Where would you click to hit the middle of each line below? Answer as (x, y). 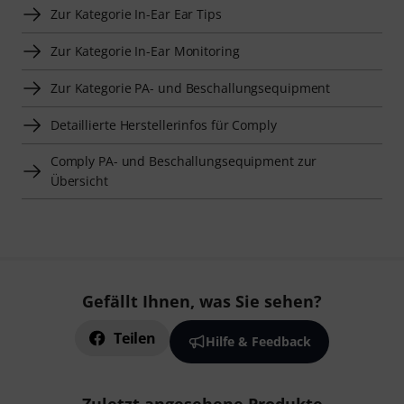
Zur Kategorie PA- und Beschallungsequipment (191, 87)
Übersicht (79, 180)
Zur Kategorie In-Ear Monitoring (145, 50)
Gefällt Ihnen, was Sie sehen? (202, 301)
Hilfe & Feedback (258, 341)
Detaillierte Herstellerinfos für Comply (164, 124)
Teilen (135, 338)
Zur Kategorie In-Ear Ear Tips (136, 14)
